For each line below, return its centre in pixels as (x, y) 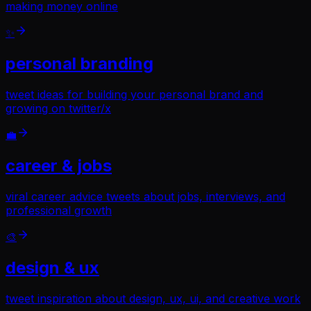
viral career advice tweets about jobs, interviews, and (145, 196)
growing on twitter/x (58, 109)
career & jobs (59, 166)
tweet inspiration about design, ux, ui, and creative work (153, 298)
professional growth (59, 210)
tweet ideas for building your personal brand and (134, 95)
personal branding (79, 64)
